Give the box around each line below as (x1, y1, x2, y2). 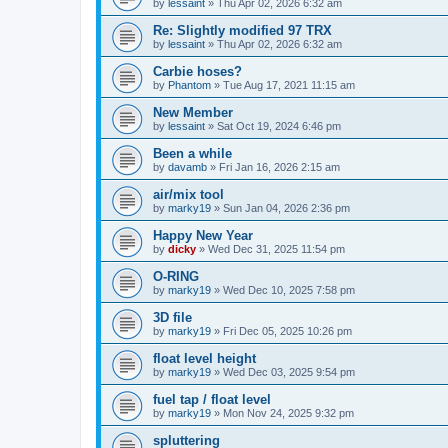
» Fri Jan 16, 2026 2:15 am (207, 160, 340, 173)
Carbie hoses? (153, 63, 242, 79)
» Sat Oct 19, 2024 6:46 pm (205, 119, 341, 132)
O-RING (153, 268, 199, 284)
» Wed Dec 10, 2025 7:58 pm (211, 283, 355, 296)
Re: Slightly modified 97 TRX (153, 22, 332, 38)
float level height (153, 350, 256, 366)
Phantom (168, 78, 211, 91)
